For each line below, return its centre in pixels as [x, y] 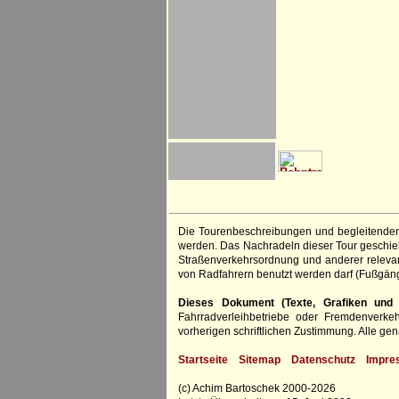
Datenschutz [323, 360]
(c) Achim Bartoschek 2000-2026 [257, 388]
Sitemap [260, 360]
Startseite [203, 360]
